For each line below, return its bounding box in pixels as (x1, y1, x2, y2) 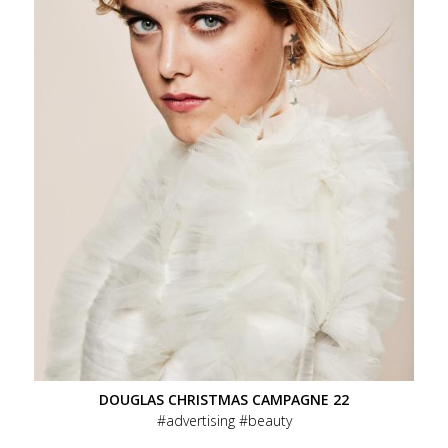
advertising (165, 410, 235, 430)
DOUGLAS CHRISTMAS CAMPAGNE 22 (99, 389, 349, 409)
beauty (247, 410, 292, 430)
